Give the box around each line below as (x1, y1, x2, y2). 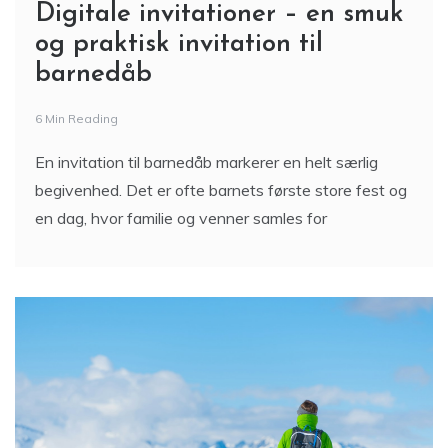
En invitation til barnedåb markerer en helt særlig (35, 152, 378, 172)
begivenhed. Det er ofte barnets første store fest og (35, 180, 407, 200)
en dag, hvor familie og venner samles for (35, 208, 327, 228)
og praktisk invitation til (35, 31, 323, 58)
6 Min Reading (35, 111, 118, 126)
